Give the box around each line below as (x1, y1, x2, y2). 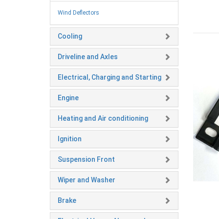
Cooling (58, 32, 82, 41)
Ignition (58, 135, 82, 143)
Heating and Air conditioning (58, 114, 148, 123)
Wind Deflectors (58, 9, 99, 17)
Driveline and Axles (58, 53, 118, 61)
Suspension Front (58, 155, 115, 164)
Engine (58, 94, 79, 102)
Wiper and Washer (58, 176, 115, 184)
